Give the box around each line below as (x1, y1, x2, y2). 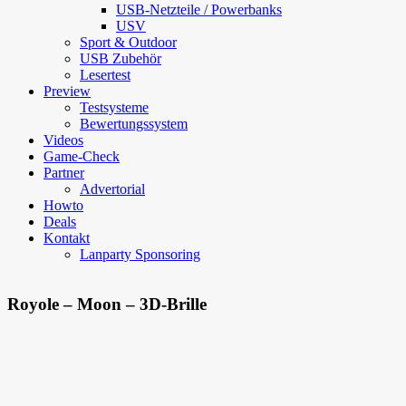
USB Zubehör (80, 51, 161, 66)
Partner (43, 165, 84, 180)
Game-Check (43, 149, 120, 164)
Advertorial (80, 181, 145, 197)
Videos (43, 132, 83, 148)
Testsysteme (80, 100, 149, 115)
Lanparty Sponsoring (80, 246, 200, 262)
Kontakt (43, 230, 90, 246)
